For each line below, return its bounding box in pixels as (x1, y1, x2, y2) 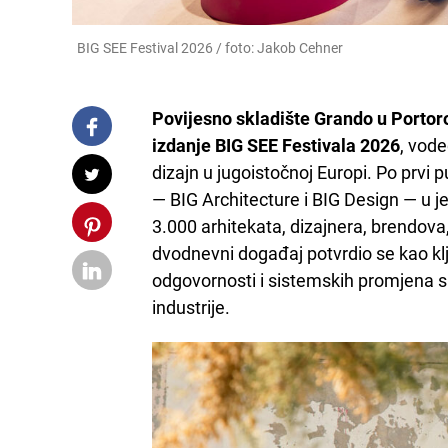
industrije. (152, 297, 230, 318)
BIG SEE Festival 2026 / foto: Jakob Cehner (77, 39, 343, 56)
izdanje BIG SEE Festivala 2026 (152, 135, 400, 156)
